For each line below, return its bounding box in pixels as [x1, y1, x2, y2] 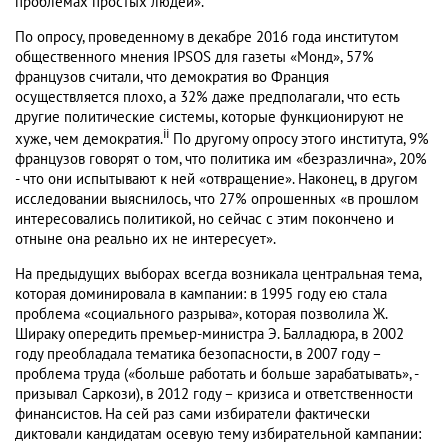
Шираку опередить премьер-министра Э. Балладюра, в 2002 [15, 325, 404, 344]
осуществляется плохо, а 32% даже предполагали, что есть [15, 88, 399, 107]
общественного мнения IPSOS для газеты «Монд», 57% [15, 48, 374, 67]
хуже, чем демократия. [15, 130, 163, 149]
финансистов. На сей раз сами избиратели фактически [15, 405, 370, 424]
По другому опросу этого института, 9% [169, 130, 429, 149]
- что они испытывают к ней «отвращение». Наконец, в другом [15, 170, 418, 189]
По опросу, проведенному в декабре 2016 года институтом [15, 28, 399, 47]
